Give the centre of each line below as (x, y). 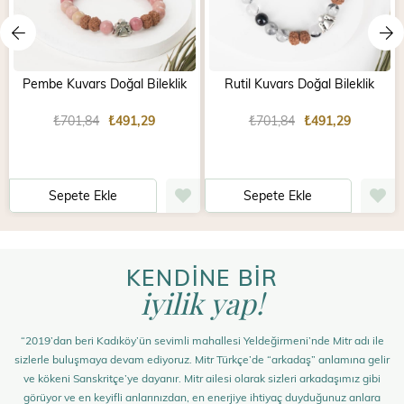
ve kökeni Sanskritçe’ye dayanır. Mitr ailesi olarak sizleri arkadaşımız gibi (202, 377)
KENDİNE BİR (202, 277)
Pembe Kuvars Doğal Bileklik (104, 83)
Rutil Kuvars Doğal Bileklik (300, 83)
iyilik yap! (202, 302)
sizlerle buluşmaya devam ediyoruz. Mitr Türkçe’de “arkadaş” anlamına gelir (202, 358)
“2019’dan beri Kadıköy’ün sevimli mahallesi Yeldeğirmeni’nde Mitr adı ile (202, 340)
